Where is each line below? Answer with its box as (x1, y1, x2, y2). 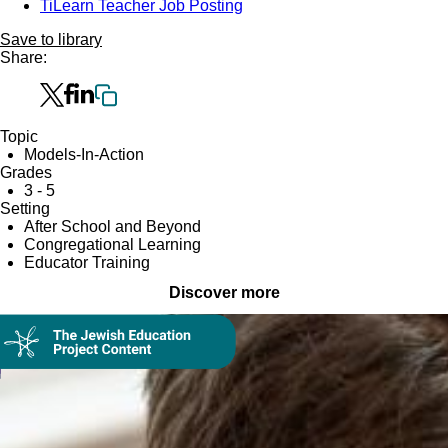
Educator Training (24, 253, 150, 271)
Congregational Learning (24, 235, 201, 253)
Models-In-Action (24, 145, 144, 163)
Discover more (168, 283, 280, 301)
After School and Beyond (24, 217, 201, 235)
